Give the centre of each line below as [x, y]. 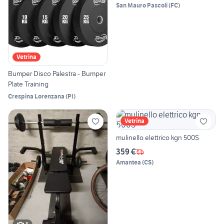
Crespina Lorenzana [36, 96]
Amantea [128, 162]
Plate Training [28, 84]
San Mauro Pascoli [142, 5]
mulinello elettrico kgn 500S [157, 138]
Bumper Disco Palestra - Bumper [57, 74]
